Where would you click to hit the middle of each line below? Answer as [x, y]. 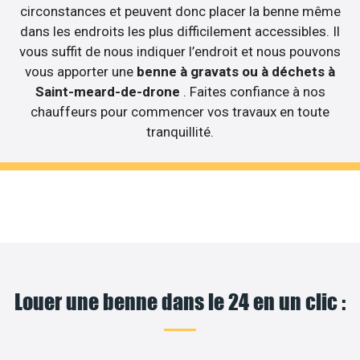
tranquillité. [180, 132]
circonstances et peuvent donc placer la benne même [180, 12]
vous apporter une [81, 72]
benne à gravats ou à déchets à [236, 72]
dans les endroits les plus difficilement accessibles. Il [180, 32]
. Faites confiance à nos [254, 92]
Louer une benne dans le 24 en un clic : [180, 301]
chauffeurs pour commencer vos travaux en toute [180, 112]
